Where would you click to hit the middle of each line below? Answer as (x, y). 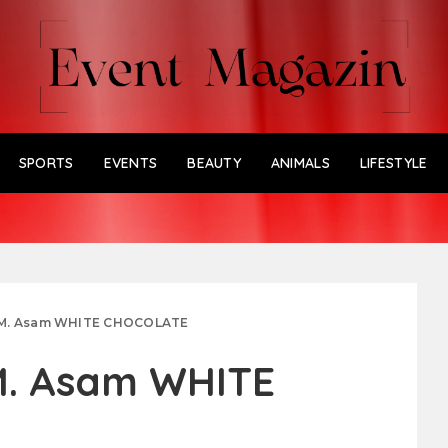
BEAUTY (214, 162)
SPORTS (46, 162)
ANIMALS (300, 162)
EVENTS (130, 162)
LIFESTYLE (393, 162)
